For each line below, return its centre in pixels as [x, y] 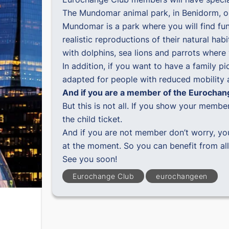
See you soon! [90, 159]
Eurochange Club [104, 176]
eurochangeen [182, 176]
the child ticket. [92, 119]
